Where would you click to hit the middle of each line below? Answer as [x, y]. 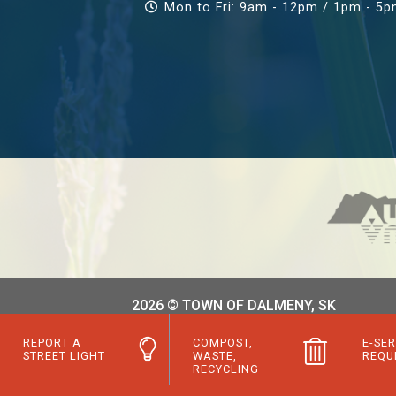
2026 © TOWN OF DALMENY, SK [234, 305]
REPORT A [52, 343]
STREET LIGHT [64, 356]
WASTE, [214, 356]
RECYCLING [225, 369]
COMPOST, [222, 343]
